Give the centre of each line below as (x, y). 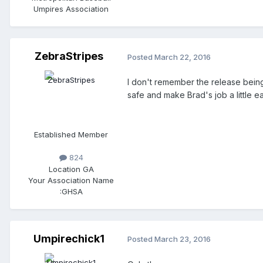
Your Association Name (71, 180)
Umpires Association (71, 9)
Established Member (71, 135)
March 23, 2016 (183, 239)
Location (65, 169)
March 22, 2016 (183, 57)
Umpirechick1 (69, 238)
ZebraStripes (69, 56)
